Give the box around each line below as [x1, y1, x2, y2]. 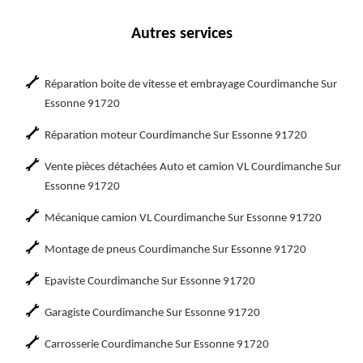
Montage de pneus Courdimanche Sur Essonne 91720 [45, 244, 306, 256]
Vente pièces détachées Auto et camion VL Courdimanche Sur [45, 161, 341, 173]
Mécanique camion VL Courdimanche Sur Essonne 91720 [45, 212, 322, 224]
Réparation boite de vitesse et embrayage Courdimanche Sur [45, 79, 337, 91]
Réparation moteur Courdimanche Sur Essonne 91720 [45, 130, 307, 142]
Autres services [130, 26, 233, 42]
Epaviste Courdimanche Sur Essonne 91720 [45, 275, 255, 288]
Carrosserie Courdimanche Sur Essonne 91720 [45, 339, 269, 351]
